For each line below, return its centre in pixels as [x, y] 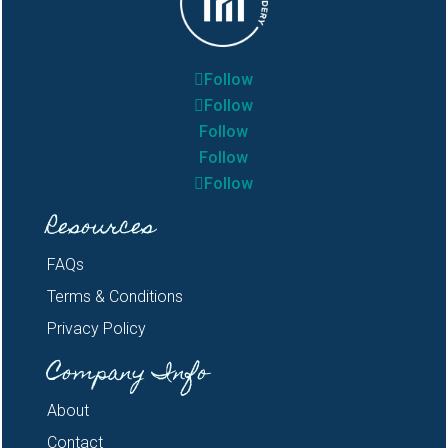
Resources [100, 228]
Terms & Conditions [114, 296]
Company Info [127, 374]
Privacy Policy [96, 328]
